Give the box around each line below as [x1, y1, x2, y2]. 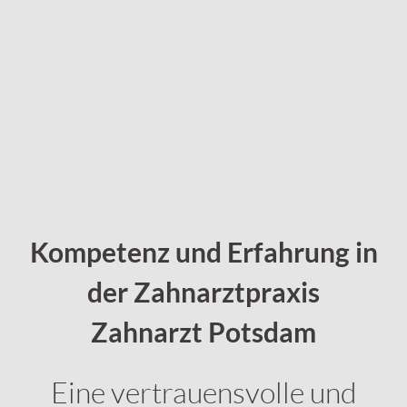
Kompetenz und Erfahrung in [29, 236, 378, 269]
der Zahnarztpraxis [87, 276, 320, 309]
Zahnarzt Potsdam [91, 316, 316, 349]
